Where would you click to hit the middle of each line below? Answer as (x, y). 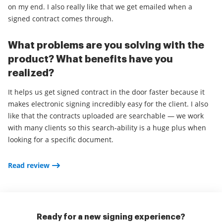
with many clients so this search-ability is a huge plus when (107, 128)
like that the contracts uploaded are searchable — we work (106, 116)
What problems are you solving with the (106, 45)
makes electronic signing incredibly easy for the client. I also (108, 104)
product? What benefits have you (90, 59)
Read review (29, 165)
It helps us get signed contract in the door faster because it (106, 92)
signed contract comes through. (61, 19)
